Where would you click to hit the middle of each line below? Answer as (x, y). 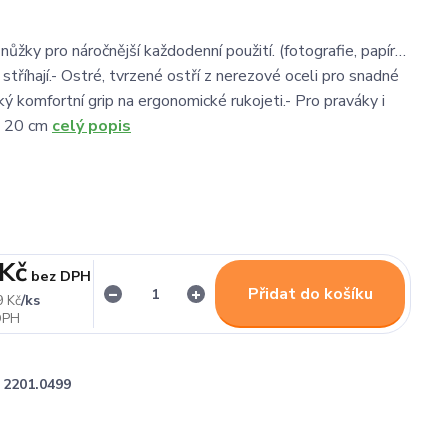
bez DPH (61, 276)
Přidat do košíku (310, 293)
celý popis (91, 126)
